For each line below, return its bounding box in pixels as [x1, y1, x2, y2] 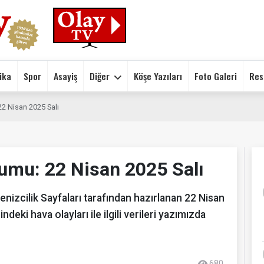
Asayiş [54, 68, 77, 83]
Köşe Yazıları [134, 68, 182, 83]
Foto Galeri [194, 68, 237, 83]
